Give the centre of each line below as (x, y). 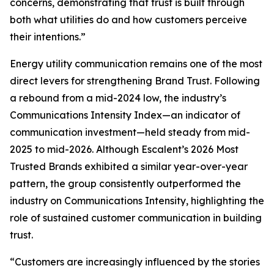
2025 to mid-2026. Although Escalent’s (100, 149)
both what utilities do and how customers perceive (128, 19)
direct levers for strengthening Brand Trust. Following (135, 80)
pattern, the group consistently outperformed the (125, 183)
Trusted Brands (46, 166)
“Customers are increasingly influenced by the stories (135, 261)
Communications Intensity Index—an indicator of (125, 115)
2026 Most (215, 149)
